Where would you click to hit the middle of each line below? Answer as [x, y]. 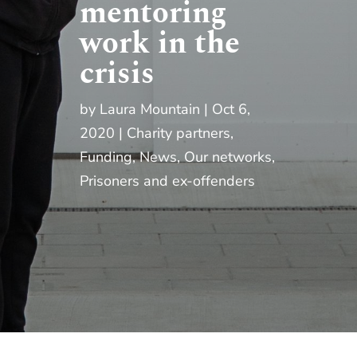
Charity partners [179, 133]
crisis [118, 74]
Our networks [228, 157]
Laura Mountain [150, 109]
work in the [160, 44]
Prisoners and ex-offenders [168, 181]
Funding [106, 157]
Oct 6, [231, 109]
